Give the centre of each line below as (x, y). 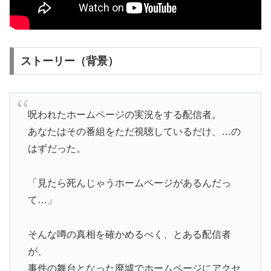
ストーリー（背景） (69, 61)
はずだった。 (57, 149)
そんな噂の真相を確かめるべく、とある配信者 (129, 234)
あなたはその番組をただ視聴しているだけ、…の (134, 132)
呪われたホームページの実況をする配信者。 (124, 115)
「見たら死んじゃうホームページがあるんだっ (129, 183)
